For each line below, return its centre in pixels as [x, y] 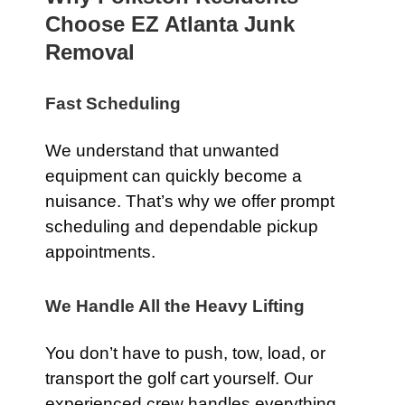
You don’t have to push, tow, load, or [185, 353]
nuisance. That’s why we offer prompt [190, 201]
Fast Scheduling [113, 104]
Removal [90, 52]
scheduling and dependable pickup [182, 226]
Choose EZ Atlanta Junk [170, 24]
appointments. [100, 252]
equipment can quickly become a [174, 176]
